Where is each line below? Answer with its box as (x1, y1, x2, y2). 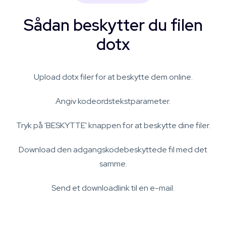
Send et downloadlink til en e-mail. (51, 183, 175, 193)
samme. (99, 158, 127, 169)
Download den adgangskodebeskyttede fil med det (19, 144, 207, 155)
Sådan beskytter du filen (23, 14, 203, 36)
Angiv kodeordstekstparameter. (55, 96, 171, 106)
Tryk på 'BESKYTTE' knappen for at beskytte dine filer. (16, 120, 210, 131)
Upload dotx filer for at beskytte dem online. (33, 72, 193, 82)
